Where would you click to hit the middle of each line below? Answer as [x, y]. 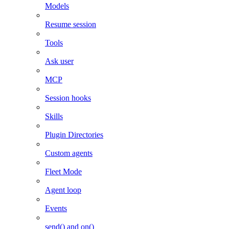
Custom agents [69, 153]
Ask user [59, 61]
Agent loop [63, 190]
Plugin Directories [74, 135]
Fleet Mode [63, 172]
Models [57, 6]
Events [56, 209]
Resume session [71, 25]
